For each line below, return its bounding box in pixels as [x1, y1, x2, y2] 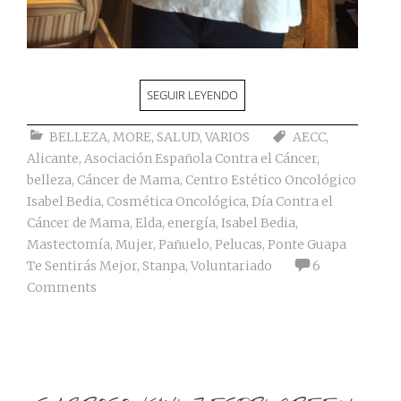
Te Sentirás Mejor [27, 258, 137, 275]
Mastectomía [27, 236, 110, 253]
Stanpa [142, 258, 185, 275]
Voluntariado [191, 258, 272, 275]
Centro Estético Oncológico [185, 172, 356, 189]
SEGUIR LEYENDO [147, 86, 239, 103]
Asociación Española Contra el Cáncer [84, 150, 317, 167]
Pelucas [215, 236, 262, 253]
